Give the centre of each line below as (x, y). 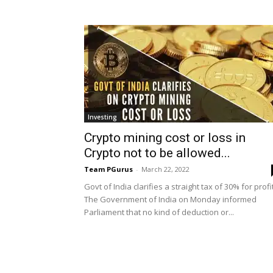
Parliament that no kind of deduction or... (159, 212)
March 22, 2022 (165, 169)
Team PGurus (108, 169)
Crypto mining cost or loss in (165, 138)
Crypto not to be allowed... (157, 153)
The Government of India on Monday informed (170, 199)
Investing (102, 117)
